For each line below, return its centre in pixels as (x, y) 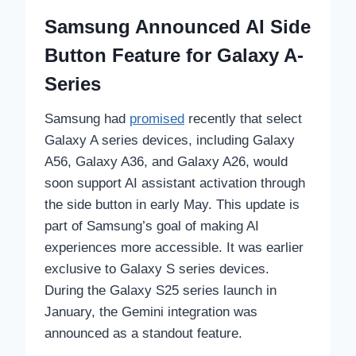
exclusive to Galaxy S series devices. (157, 269)
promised (157, 119)
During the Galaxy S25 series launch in (161, 291)
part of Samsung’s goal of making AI (152, 226)
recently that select (243, 119)
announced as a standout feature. (143, 334)
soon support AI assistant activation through (175, 184)
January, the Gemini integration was (151, 312)
